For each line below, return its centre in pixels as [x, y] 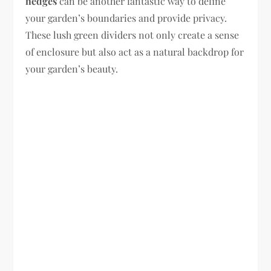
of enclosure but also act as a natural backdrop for [135, 51]
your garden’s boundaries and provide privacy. [126, 18]
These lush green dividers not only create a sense [132, 34]
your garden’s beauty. [72, 68]
